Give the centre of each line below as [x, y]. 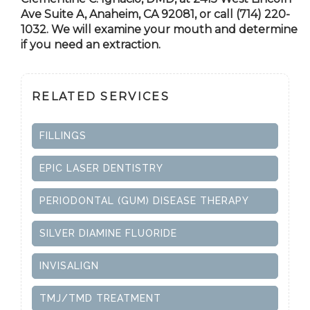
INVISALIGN [69, 266]
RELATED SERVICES [101, 97]
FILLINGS [63, 136]
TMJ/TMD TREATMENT [100, 298]
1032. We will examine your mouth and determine [159, 29]
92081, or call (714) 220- [224, 14]
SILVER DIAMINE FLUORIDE [108, 233]
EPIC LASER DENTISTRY [101, 168]
